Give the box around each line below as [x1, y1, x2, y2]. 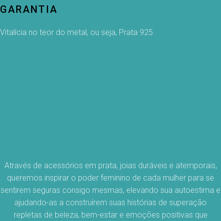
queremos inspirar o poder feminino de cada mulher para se [7, 173, 214, 183]
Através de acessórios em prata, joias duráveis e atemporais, [4, 161, 217, 171]
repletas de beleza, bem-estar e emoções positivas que [13, 210, 208, 220]
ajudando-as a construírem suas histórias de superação [14, 198, 207, 208]
